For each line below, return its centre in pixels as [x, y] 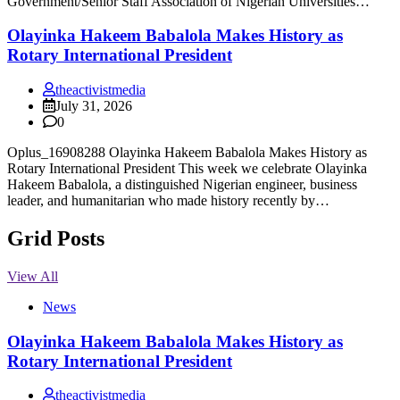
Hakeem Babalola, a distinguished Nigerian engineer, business [182, 185]
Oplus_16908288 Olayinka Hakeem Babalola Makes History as [187, 153]
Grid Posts [56, 239]
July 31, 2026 [94, 106]
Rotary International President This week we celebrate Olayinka [187, 169]
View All [33, 276]
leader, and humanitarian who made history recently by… [168, 201]
